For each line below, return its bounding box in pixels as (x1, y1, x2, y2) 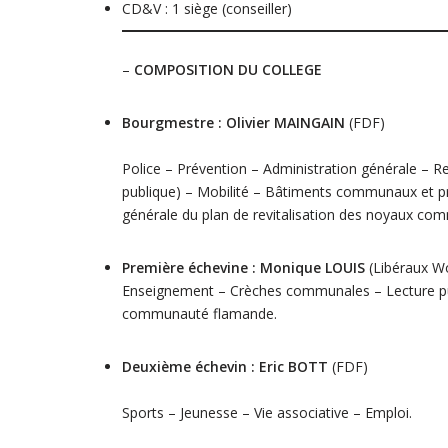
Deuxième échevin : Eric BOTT (122, 357, 332, 376)
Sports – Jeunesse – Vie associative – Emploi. (122, 403, 412, 422)
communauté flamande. (122, 304, 277, 323)
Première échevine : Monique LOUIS (122, 258, 365, 277)
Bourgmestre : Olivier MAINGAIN (122, 113, 345, 132)
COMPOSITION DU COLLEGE (134, 60, 322, 79)
